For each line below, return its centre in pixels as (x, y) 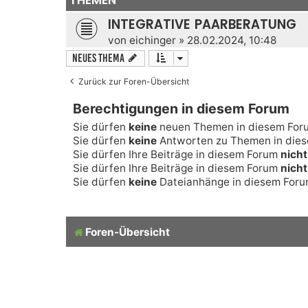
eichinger (153, 40)
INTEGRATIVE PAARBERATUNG (202, 24)
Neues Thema (98, 58)
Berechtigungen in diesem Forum (181, 108)
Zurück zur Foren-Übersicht (134, 81)
